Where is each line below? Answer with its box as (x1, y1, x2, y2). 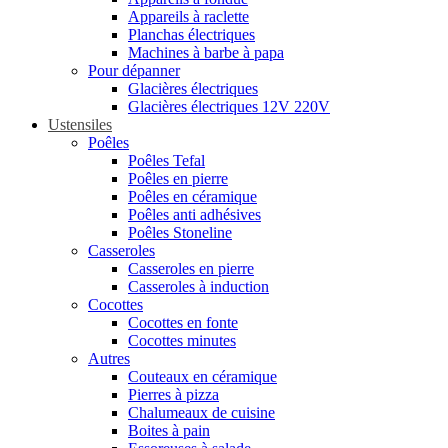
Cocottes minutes (128, 332, 236, 349)
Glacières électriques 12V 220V (128, 98, 330, 115)
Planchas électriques (128, 26, 255, 43)
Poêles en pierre (128, 170, 228, 187)
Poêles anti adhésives (128, 206, 261, 223)
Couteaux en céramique (128, 368, 277, 385)
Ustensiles (48, 116, 112, 133)
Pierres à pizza (128, 386, 219, 403)
